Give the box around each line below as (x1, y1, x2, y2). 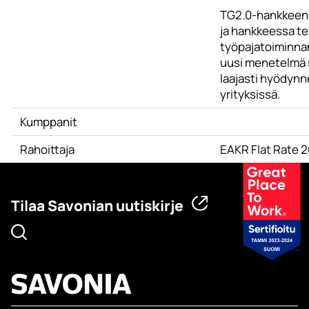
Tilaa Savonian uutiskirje (11, 196, 183, 215)
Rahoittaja (19, 141, 74, 157)
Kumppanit (19, 114, 77, 130)
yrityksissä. (219, 86, 280, 102)
